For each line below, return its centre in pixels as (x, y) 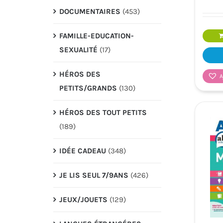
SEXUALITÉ (78, 50)
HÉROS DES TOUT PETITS (103, 112)
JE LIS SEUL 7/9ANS (94, 175)
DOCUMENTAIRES (90, 11)
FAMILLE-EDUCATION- (96, 36)
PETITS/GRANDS (88, 88)
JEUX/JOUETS (83, 199)
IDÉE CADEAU (82, 151)
